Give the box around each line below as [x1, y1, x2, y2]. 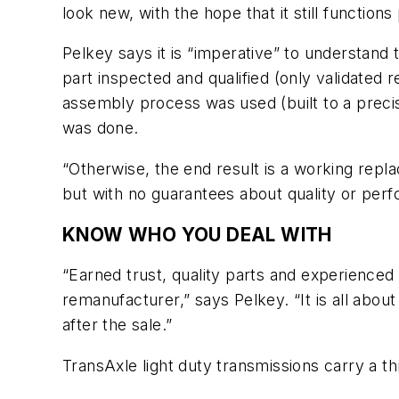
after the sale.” [62, 315, 173, 335]
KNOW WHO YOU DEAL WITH [62, 223, 332, 246]
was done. [62, 118, 139, 138]
